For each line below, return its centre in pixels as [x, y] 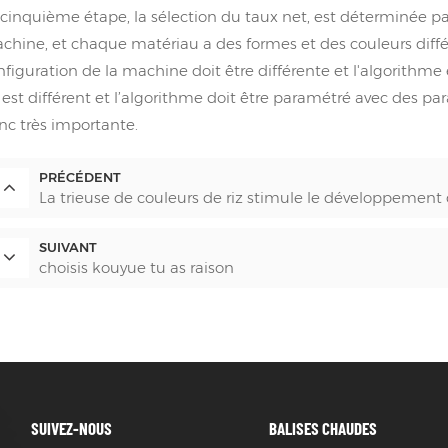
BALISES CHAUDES [323, 427]
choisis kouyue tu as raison [137, 268]
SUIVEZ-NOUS [71, 427]
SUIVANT [68, 248]
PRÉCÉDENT [80, 178]
